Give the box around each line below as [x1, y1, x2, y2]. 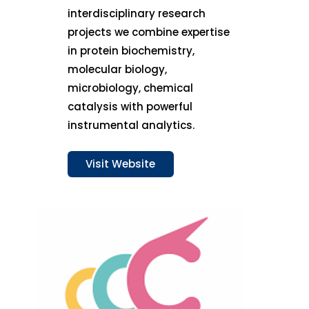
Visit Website [86, 157, 156, 172]
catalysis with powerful [68, 99, 193, 114]
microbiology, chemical [68, 81, 194, 96]
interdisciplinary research [68, 6, 206, 21]
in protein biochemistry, [68, 43, 195, 59]
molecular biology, [68, 62, 168, 77]
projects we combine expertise [68, 25, 230, 40]
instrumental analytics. [68, 118, 195, 133]
